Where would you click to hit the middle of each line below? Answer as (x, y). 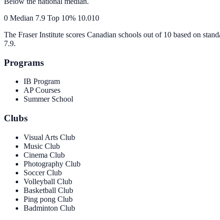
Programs (24, 62)
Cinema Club (44, 155)
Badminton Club (49, 208)
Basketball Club (48, 190)
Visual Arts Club (49, 137)
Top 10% (61, 18)
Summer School (48, 99)
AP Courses (42, 90)
